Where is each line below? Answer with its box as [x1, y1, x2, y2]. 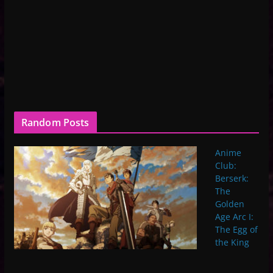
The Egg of [214, 223, 258, 235]
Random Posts [21, 115, 90, 129]
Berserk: [214, 172, 249, 184]
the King [214, 236, 249, 248]
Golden [214, 197, 244, 210]
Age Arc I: [214, 210, 253, 222]
